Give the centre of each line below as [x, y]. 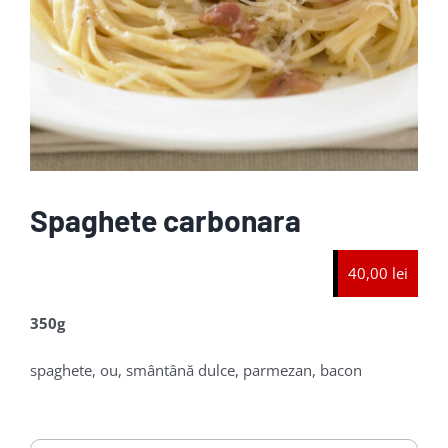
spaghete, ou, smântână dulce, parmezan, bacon [196, 369]
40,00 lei [378, 272]
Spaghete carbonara [165, 219]
